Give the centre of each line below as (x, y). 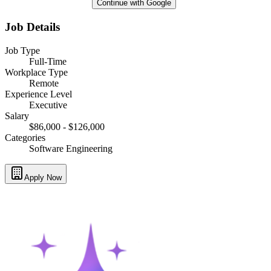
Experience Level (38, 94)
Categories (25, 137)
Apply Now (43, 177)
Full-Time (48, 61)
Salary (17, 116)
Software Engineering (71, 148)
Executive (48, 105)
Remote (44, 83)
